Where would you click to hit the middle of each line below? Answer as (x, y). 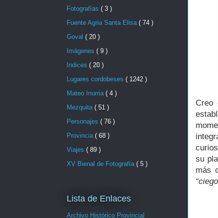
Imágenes (82, 51)
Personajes (83, 122)
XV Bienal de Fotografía (101, 164)
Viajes (76, 150)
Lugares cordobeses (96, 79)
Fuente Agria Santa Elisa (103, 23)
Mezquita (81, 108)
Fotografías (84, 9)
